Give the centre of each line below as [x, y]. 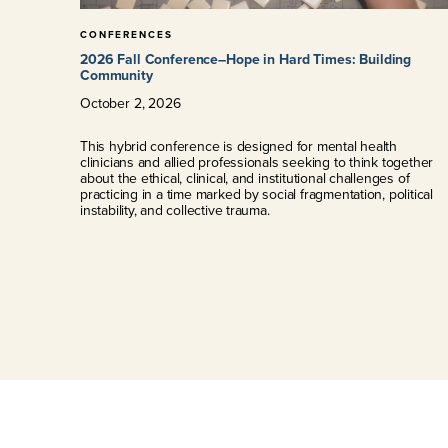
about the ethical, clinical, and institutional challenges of [245, 178]
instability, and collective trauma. [175, 210]
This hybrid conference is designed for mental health [239, 146]
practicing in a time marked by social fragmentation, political [256, 194]
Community [116, 75]
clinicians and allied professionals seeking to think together [257, 162]
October [105, 103]
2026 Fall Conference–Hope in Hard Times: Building [246, 59]
